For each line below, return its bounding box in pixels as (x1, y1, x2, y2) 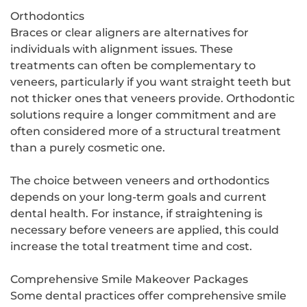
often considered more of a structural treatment (10, 124, 281, 138)
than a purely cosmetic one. (10, 140, 165, 154)
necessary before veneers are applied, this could (10, 223, 279, 236)
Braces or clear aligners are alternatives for (10, 25, 249, 39)
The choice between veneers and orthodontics (10, 173, 269, 187)
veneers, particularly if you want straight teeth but (10, 75, 291, 88)
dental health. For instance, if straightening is (10, 206, 262, 220)
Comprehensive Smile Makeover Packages (10, 272, 248, 286)
